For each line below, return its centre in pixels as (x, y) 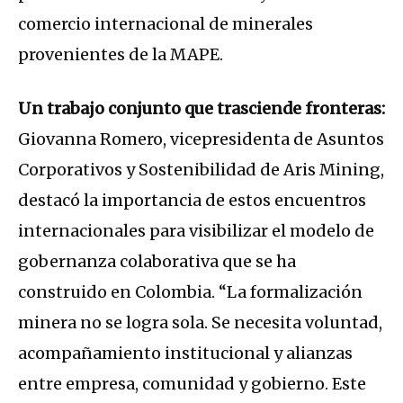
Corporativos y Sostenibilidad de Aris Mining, (201, 170)
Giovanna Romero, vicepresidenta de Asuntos (201, 139)
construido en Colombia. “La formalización (190, 292)
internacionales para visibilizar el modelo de (196, 231)
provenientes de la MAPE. (121, 55)
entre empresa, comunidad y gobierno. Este (192, 384)
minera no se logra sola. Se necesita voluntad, (200, 323)
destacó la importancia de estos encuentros (192, 201)
